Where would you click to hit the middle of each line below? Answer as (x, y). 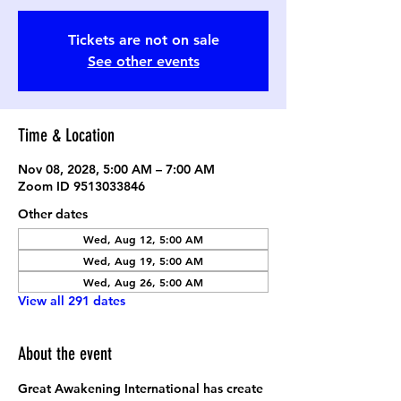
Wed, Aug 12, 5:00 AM (143, 239)
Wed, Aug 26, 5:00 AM (143, 282)
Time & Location (66, 135)
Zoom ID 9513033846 (81, 186)
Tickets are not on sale (143, 40)
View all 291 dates (72, 301)
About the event (65, 354)
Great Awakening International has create (142, 388)
